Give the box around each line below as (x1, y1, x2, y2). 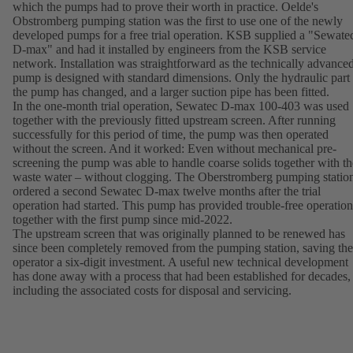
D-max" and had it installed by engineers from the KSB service (13, 43, 326, 57)
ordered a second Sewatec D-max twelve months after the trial (13, 184, 321, 199)
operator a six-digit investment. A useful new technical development (13, 255, 348, 269)
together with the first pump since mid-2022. (13, 213, 232, 227)
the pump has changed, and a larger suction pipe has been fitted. (13, 85, 329, 99)
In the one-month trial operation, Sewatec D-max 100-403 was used (13, 99, 349, 113)
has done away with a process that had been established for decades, (13, 269, 351, 284)
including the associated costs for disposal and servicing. (13, 284, 292, 298)
